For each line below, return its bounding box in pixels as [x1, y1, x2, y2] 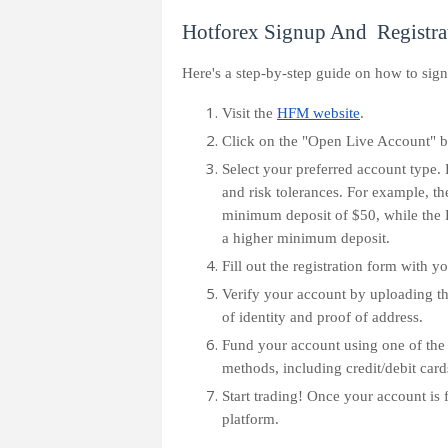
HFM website [277, 105, 360, 121]
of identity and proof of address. [222, 309, 423, 325]
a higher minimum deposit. [222, 230, 390, 246]
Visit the [222, 105, 277, 121]
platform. [222, 411, 279, 427]
